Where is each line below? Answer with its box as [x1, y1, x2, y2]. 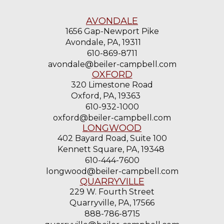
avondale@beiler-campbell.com [47, 59, 176, 69]
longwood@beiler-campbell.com [45, 166, 178, 176]
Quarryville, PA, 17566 [69, 197, 154, 207]
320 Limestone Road [71, 79, 153, 89]
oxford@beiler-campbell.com [53, 112, 171, 122]
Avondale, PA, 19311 [65, 37, 141, 47]
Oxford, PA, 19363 [71, 90, 140, 100]
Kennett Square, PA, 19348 [57, 144, 164, 154]
